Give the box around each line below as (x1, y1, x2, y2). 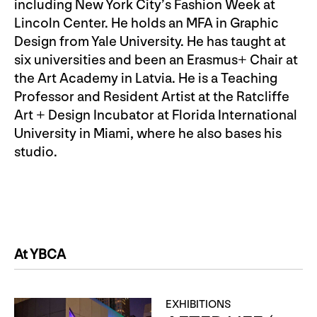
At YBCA (14, 246, 66, 263)
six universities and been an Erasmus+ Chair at (14, 51, 298, 69)
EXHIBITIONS (166, 297, 231, 311)
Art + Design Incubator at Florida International (14, 106, 297, 124)
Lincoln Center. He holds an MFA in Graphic (14, 14, 279, 32)
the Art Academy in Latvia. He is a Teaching (14, 69, 277, 87)
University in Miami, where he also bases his (14, 125, 282, 142)
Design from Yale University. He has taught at (14, 33, 286, 50)
